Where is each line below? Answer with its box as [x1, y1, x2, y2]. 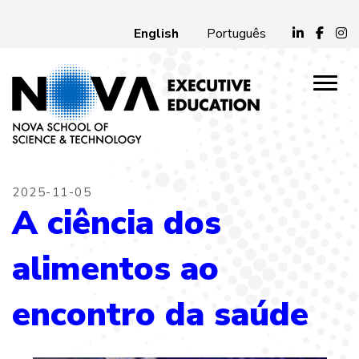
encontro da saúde [12, 292, 309, 337]
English [134, 25, 179, 43]
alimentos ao [12, 246, 219, 292]
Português [207, 25, 266, 43]
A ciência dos [12, 200, 221, 246]
